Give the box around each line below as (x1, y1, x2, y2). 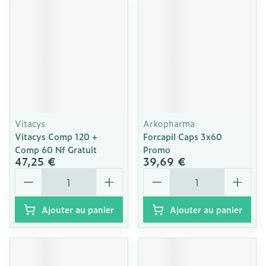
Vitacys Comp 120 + (15, 130, 97, 142)
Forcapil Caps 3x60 (143, 130, 222, 142)
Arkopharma (143, 117, 195, 129)
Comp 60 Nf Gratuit (15, 143, 97, 156)
